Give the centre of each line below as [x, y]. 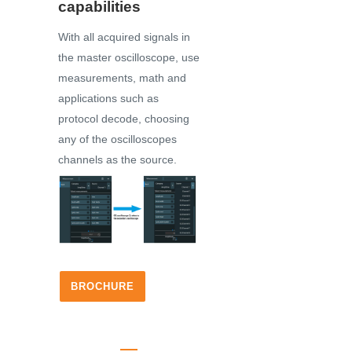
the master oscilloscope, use [129, 58]
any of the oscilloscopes [117, 139]
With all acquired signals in [124, 37]
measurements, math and [122, 78]
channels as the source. [117, 160]
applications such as [108, 99]
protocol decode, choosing [124, 119]
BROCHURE [103, 287]
